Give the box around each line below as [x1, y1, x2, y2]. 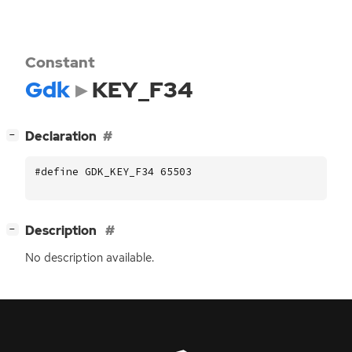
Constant [25, 52, 95, 72]
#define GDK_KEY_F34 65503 [35, 164, 192, 178]
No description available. [25, 250, 154, 266]
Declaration [25, 128, 97, 145]
